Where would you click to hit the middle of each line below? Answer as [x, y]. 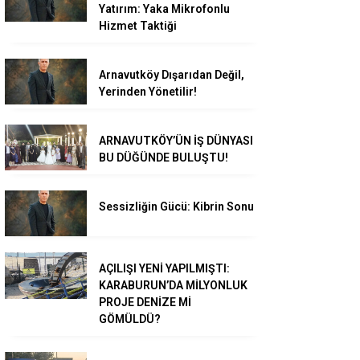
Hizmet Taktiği [138, 25]
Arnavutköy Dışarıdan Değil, [172, 74]
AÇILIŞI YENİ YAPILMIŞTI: [164, 269]
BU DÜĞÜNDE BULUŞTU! [164, 157]
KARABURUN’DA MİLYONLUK [173, 286]
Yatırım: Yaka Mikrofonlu [164, 8]
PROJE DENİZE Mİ [145, 303]
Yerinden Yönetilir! [148, 91]
